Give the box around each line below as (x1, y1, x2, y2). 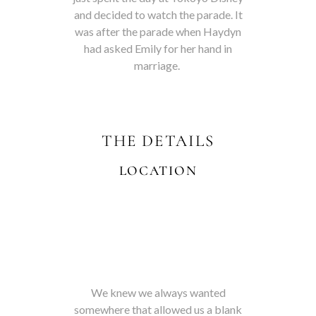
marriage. (134, 59, 182, 72)
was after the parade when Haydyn (75, 25, 241, 38)
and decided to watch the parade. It (73, 8, 243, 21)
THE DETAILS (102, 131, 214, 151)
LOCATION (119, 162, 197, 178)
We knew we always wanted (90, 286, 226, 299)
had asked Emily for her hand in (84, 42, 232, 55)
